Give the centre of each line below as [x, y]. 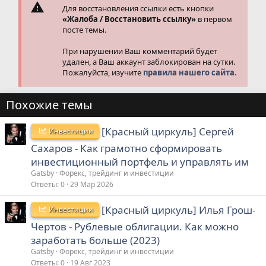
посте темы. [85, 29]
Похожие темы [49, 104]
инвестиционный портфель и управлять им [140, 161]
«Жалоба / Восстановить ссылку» [129, 19]
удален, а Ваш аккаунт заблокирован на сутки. [149, 61]
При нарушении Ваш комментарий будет [140, 51]
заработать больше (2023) [95, 240]
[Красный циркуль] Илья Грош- [179, 210]
